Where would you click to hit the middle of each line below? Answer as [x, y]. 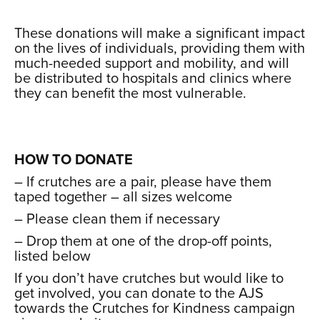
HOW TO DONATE [74, 160]
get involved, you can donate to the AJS [139, 293]
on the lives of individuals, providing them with [160, 48]
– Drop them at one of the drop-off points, [143, 241]
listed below [52, 256]
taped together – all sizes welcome [123, 197]
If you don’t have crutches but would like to [149, 278]
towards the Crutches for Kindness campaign [155, 308]
